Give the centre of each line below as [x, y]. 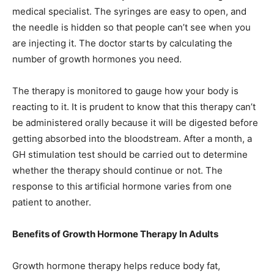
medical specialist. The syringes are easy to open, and [129, 11]
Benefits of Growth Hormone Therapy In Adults [115, 234]
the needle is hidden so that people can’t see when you [131, 27]
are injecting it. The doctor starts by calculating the [122, 43]
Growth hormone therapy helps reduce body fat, [116, 266]
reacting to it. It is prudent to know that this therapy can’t [134, 107]
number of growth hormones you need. [97, 59]
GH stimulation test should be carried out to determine [130, 154]
